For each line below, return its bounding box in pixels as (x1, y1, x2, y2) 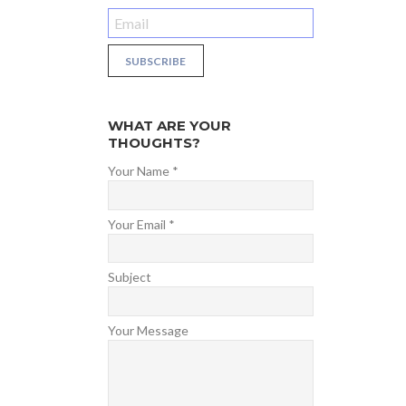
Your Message (107, 322, 188, 338)
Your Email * (107, 216, 175, 232)
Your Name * (107, 163, 179, 179)
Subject (107, 269, 151, 285)
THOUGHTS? (107, 134, 200, 151)
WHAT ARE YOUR (107, 117, 231, 134)
